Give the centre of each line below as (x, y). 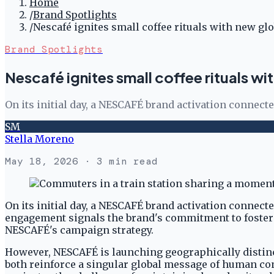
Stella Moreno (39, 139)
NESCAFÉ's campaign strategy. (79, 230)
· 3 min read (118, 161)
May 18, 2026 (42, 161)
